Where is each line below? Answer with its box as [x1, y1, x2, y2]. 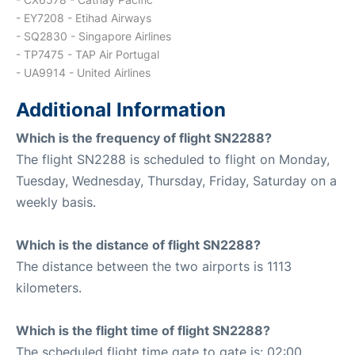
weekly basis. [16, 193, 96, 210]
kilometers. [16, 279, 82, 296]
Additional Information [16, 97, 226, 121]
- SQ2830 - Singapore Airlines [16, 29, 171, 43]
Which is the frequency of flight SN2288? [16, 129, 272, 146]
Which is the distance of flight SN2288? [16, 236, 261, 253]
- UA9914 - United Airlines [16, 65, 151, 79]
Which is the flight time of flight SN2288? [16, 322, 270, 338]
